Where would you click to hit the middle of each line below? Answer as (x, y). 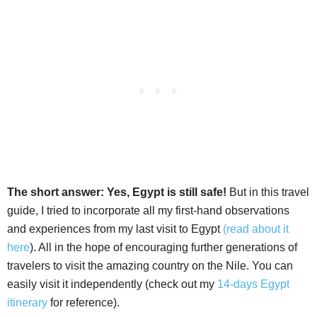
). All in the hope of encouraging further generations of (163, 248)
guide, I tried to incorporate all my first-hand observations (148, 211)
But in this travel (268, 192)
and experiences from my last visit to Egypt (115, 229)
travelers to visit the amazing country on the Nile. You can (150, 266)
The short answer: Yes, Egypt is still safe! (117, 192)
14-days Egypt (253, 284)
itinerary (27, 303)
